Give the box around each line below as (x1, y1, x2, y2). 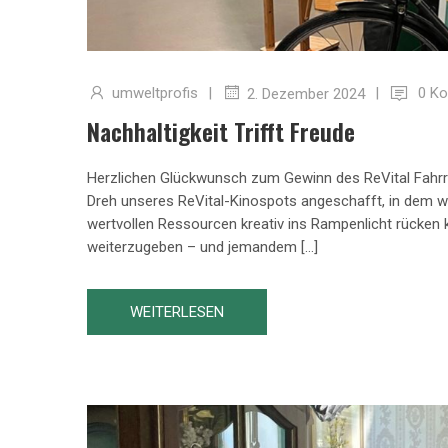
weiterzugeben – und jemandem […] (87, 237, 318, 256)
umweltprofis (112, 84, 198, 103)
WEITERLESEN (130, 302, 224, 321)
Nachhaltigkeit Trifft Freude (87, 112, 355, 149)
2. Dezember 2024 (247, 84, 365, 103)
